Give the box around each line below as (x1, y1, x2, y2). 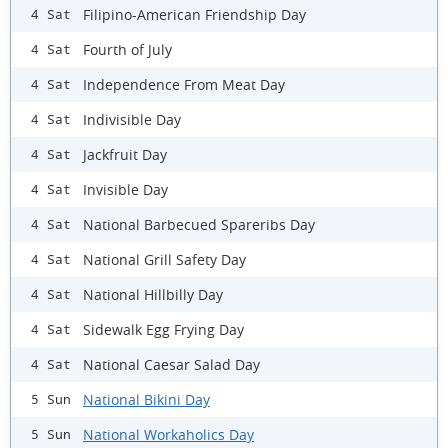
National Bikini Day (83, 389, 210, 409)
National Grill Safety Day (83, 249, 246, 269)
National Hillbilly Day (83, 284, 223, 304)
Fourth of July (83, 39, 172, 59)
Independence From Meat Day (83, 74, 285, 94)
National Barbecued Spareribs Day (83, 214, 315, 234)
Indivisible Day (83, 109, 181, 129)
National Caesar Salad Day (83, 354, 260, 374)
